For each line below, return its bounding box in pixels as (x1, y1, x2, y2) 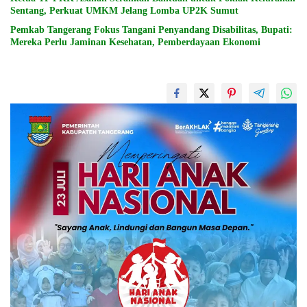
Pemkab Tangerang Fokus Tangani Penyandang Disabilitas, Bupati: (10, 24, 293, 35)
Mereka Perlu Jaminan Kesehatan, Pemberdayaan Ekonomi (10, 36, 260, 47)
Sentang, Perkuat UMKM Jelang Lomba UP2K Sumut (10, 5, 238, 16)
